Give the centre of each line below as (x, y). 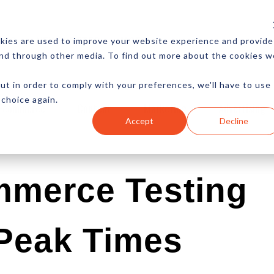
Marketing (165, 108)
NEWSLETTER (68, 40)
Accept (140, 120)
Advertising (242, 108)
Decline (234, 120)
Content (94, 108)
